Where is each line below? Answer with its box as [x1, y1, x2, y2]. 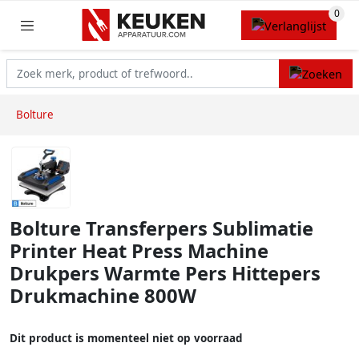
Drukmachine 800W [10, 283, 196, 309]
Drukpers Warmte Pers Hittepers [10, 260, 321, 287]
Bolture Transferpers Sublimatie [10, 216, 313, 242]
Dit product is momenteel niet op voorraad [10, 331, 243, 346]
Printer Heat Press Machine [10, 238, 268, 264]
